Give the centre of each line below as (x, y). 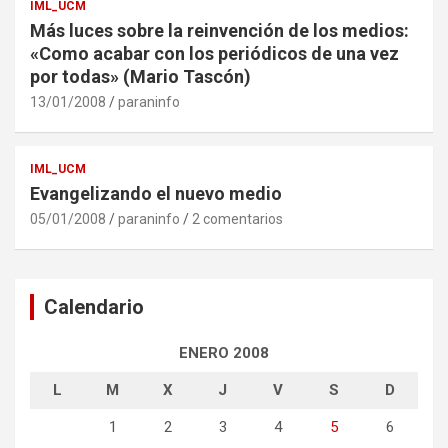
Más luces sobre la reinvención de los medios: (219, 30)
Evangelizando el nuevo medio (156, 193)
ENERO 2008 (224, 353)
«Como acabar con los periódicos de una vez (214, 53)
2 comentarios (237, 219)
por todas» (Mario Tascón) (140, 76)
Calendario (94, 307)
